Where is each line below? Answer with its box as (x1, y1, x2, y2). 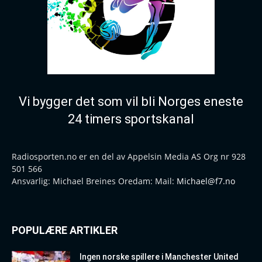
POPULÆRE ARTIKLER (12, 223, 118, 236)
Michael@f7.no (177, 175, 235, 187)
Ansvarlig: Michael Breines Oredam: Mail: (12, 175, 177, 187)
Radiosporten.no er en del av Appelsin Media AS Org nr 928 (12, 150, 246, 162)
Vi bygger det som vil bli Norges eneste (19, 94, 243, 109)
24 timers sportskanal (68, 111, 194, 126)
